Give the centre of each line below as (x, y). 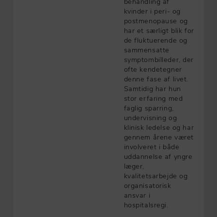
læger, (134, 166)
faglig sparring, (149, 108)
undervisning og (150, 117)
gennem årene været (159, 137)
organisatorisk (147, 185)
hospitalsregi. (146, 204)
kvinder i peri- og (152, 11)
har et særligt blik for (159, 30)
